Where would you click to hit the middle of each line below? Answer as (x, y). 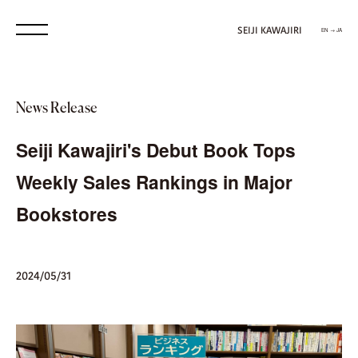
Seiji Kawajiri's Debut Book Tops (156, 149)
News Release (57, 109)
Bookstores (67, 213)
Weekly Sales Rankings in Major (154, 181)
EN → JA (332, 30)
